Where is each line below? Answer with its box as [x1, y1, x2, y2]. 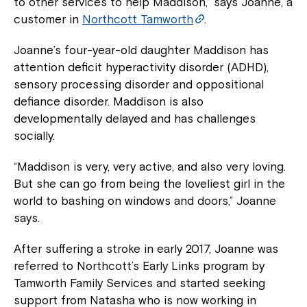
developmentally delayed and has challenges [14, 112, 256, 126]
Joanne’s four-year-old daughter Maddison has [14, 43, 269, 58]
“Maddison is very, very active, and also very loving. [14, 160, 286, 174]
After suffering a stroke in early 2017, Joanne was [14, 242, 278, 256]
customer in [14, 12, 82, 27]
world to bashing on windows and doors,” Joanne [14, 194, 276, 208]
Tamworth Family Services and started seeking [14, 276, 265, 291]
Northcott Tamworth [82, 12, 193, 27]
